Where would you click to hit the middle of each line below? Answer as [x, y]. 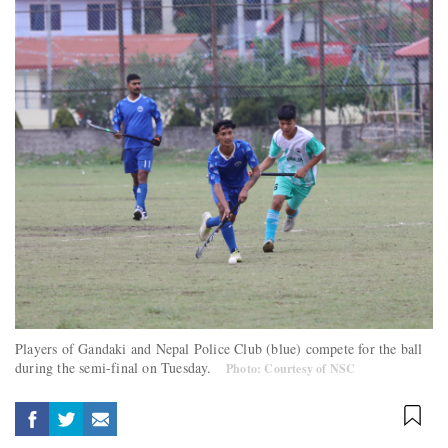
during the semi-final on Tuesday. [118, 367]
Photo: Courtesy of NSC [291, 368]
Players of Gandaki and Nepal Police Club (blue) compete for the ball [219, 348]
